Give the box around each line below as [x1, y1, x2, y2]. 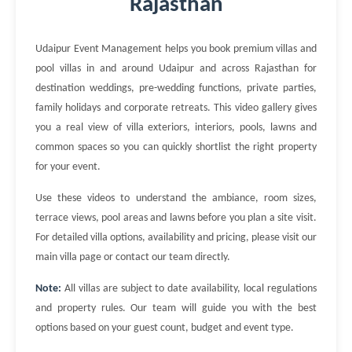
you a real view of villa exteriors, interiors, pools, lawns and [35, 122, 317, 134]
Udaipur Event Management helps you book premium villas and [35, 43, 317, 55]
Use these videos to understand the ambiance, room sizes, [35, 192, 317, 204]
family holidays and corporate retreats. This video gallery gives [35, 102, 317, 114]
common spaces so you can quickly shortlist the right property [35, 141, 317, 153]
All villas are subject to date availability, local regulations [61, 283, 317, 295]
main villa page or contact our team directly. [35, 251, 230, 263]
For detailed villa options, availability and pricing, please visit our [35, 232, 317, 244]
